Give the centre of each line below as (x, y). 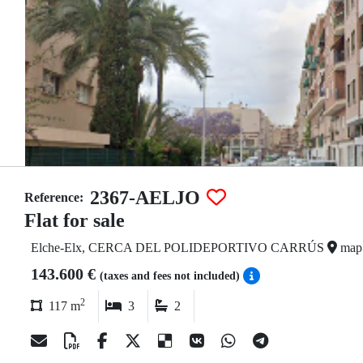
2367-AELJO (145, 198)
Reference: (54, 197)
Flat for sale (75, 220)
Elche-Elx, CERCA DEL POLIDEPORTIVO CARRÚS (179, 248)
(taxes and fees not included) (171, 276)
